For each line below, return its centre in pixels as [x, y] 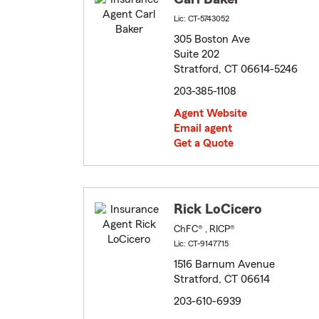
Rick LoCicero [218, 210]
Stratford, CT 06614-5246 [236, 69]
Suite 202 [197, 54]
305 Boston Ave [212, 40]
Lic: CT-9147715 [201, 244]
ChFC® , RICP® [204, 230]
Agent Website [210, 114]
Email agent [203, 129]
